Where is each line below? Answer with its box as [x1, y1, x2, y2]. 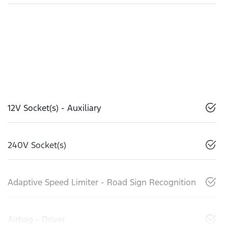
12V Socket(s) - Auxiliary [8, 102, 101, 113]
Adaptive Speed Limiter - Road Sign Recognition [8, 176, 196, 188]
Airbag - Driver [8, 213, 65, 225]
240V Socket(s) [8, 139, 66, 151]
